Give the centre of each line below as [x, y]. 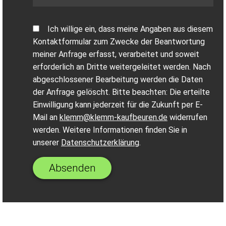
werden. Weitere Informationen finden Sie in [110, 130]
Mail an [46, 117]
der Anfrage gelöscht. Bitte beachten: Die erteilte [121, 92]
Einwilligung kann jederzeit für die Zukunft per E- [118, 104]
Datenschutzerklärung [100, 142]
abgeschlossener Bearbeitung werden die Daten [118, 79]
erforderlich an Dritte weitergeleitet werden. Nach [122, 67]
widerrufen [187, 117]
